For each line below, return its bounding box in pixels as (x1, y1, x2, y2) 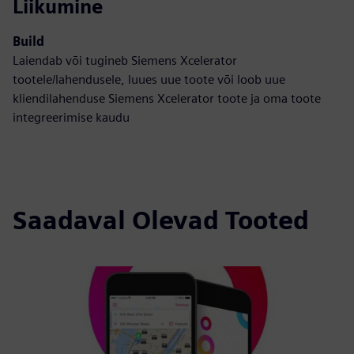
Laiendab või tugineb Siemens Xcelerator (13, 53, 237, 68)
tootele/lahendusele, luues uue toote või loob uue (13, 72, 285, 87)
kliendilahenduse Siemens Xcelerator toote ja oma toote (13, 91, 321, 106)
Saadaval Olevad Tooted (13, 205, 309, 235)
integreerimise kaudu (13, 110, 130, 125)
